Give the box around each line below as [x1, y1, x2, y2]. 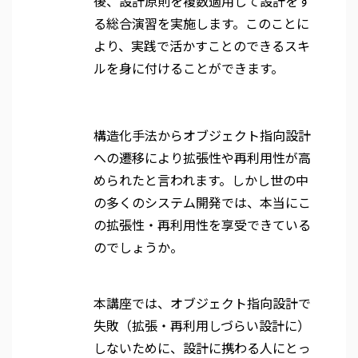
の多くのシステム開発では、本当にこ [93, 193, 311, 212]
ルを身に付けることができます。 [93, 58, 284, 78]
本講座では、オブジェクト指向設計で [93, 293, 311, 312]
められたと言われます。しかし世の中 [93, 170, 308, 189]
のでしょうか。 [93, 237, 183, 257]
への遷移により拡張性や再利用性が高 [93, 148, 311, 167]
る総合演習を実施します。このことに [93, 14, 309, 33]
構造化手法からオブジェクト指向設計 [93, 125, 311, 145]
